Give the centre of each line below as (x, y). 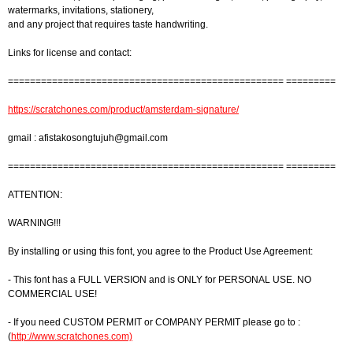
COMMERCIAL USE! (52, 294)
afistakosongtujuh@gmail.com (103, 138)
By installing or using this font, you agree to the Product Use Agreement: (160, 251)
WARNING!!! (34, 223)
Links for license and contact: (70, 53)
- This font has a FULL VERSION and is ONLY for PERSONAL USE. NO (160, 280)
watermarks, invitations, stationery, (81, 10)
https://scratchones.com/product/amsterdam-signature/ (123, 110)
